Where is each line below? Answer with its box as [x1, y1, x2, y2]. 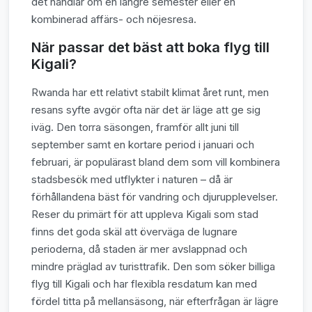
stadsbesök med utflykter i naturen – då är [31, 172, 233, 186]
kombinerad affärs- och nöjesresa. [31, 12, 196, 26]
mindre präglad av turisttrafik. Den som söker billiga [31, 259, 275, 273]
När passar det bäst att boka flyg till [31, 38, 270, 56]
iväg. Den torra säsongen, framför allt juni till [31, 120, 239, 134]
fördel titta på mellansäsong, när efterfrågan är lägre [31, 294, 279, 308]
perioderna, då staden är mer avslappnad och [31, 242, 247, 256]
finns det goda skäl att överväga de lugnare [31, 224, 237, 238]
